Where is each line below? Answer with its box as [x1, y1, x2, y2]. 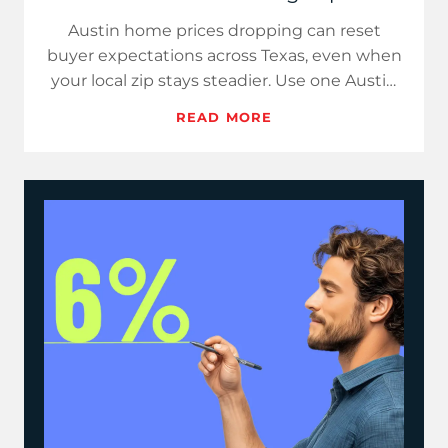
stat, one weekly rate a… [130, 96, 318, 115]
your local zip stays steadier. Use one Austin [51, 71, 397, 90]
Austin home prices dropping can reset [67, 21, 381, 40]
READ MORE [176, 109, 272, 125]
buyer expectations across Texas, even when [46, 46, 402, 65]
